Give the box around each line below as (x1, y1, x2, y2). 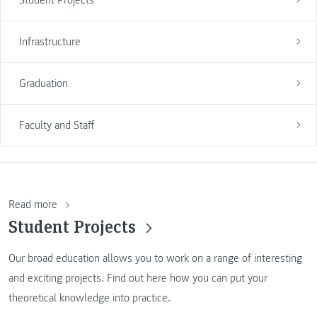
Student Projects (8, 214, 140, 238)
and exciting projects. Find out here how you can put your (8, 270, 267, 285)
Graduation (18, 76, 68, 91)
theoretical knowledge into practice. (8, 290, 171, 305)
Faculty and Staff (18, 117, 94, 132)
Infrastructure (18, 34, 81, 49)
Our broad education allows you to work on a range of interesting (8, 250, 302, 265)
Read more (8, 197, 60, 212)
